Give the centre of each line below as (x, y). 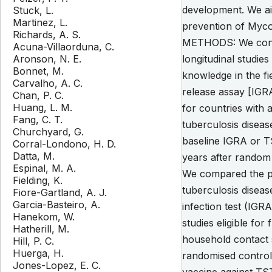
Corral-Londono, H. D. (64, 144)
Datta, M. (34, 156)
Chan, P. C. (38, 96)
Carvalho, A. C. (48, 83)
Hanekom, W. (44, 217)
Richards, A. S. (47, 35)
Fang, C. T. (38, 120)
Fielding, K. (38, 181)
